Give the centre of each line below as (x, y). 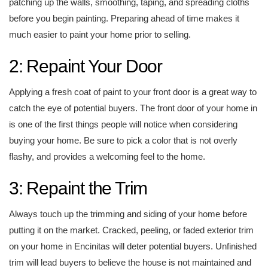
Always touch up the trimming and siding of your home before (128, 214)
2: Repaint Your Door (86, 66)
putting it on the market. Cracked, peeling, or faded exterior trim (131, 230)
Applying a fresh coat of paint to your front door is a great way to (133, 92)
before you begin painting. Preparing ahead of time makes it (124, 18)
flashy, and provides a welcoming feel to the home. (107, 156)
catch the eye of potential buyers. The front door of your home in (133, 108)
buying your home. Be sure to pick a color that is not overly (123, 140)
